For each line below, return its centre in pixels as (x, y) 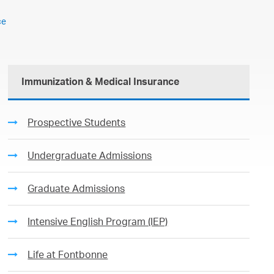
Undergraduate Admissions (90, 155)
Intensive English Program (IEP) (98, 221)
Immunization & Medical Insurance (101, 81)
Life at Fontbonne (68, 254)
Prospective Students (77, 122)
